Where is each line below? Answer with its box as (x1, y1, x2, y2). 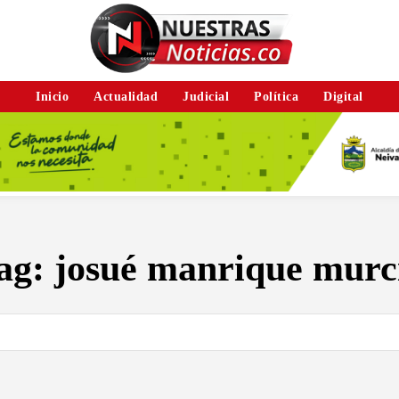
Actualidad (94, 89, 159, 103)
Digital (323, 89, 363, 103)
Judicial (183, 89, 230, 103)
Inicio (36, 89, 69, 103)
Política (254, 89, 299, 103)
